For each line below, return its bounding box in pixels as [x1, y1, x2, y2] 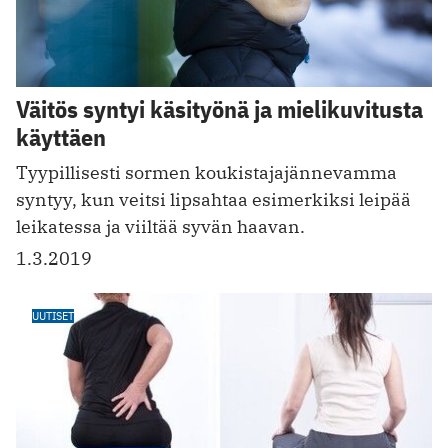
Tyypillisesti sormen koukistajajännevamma [16, 161, 397, 184]
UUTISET [32, 307, 74, 323]
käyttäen [16, 121, 106, 154]
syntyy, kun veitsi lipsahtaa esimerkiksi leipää [16, 188, 411, 211]
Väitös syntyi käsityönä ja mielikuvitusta [16, 93, 423, 126]
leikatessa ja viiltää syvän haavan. [16, 215, 305, 238]
